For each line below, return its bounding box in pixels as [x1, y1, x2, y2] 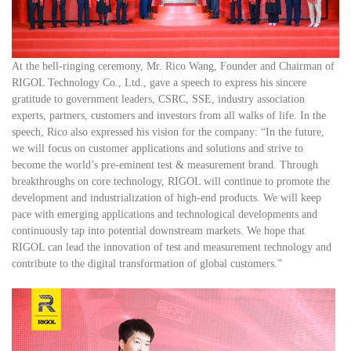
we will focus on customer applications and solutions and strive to [12, 142, 303, 154]
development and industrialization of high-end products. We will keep [12, 191, 321, 204]
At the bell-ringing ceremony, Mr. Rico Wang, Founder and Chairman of [12, 60, 335, 72]
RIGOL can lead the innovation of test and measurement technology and [12, 241, 331, 253]
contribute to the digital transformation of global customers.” [12, 257, 282, 270]
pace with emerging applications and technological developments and [12, 208, 317, 220]
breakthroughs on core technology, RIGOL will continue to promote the [12, 175, 330, 187]
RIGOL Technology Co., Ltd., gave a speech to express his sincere [12, 76, 306, 89]
